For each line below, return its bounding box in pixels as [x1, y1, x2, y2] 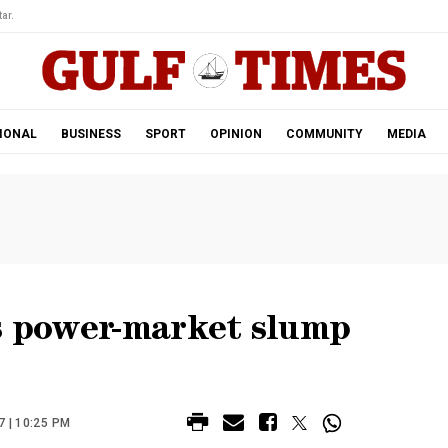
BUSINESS [60, 127, 121, 141]
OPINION [209, 127, 262, 141]
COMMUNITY [285, 127, 363, 141]
